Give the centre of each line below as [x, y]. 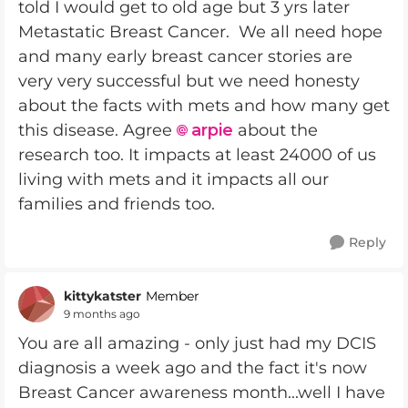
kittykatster [102, 296]
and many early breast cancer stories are [185, 56]
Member [173, 296]
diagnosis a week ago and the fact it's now [193, 368]
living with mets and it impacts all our [173, 179]
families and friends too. [117, 204]
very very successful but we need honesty [189, 81]
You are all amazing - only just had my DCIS [197, 343]
